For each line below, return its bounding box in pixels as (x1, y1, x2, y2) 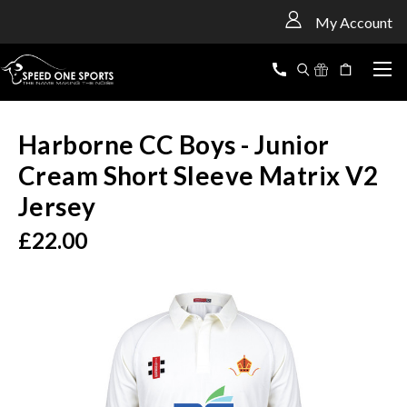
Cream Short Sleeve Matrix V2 (18, 160, 379, 192)
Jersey (18, 191, 96, 223)
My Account (314, 13, 392, 31)
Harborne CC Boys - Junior (18, 129, 330, 161)
